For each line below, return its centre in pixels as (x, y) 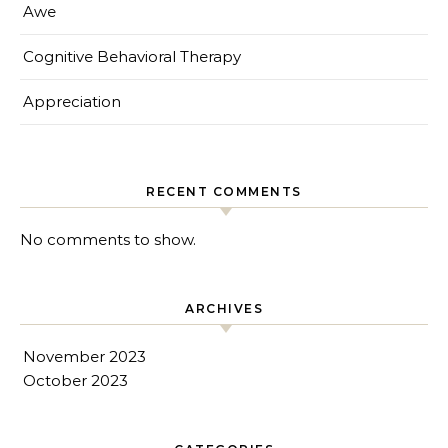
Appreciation (72, 101)
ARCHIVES (224, 308)
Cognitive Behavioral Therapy (132, 56)
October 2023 (75, 380)
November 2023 (84, 356)
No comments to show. (108, 239)
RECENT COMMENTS (224, 191)
